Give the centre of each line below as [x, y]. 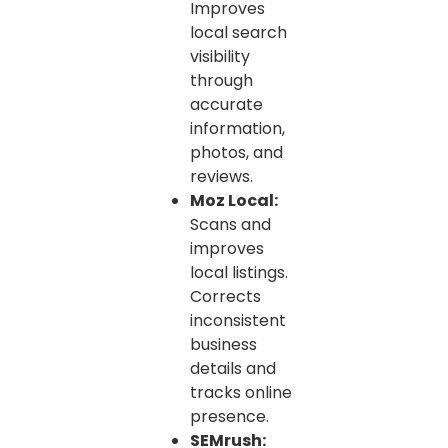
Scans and [230, 225]
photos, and [236, 153]
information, [237, 129]
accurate [226, 105]
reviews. [221, 177]
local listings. [239, 273]
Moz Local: [234, 201]
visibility [220, 57]
